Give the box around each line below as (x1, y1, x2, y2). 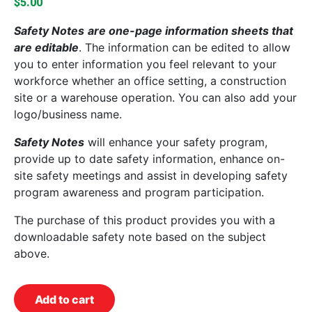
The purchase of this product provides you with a (14, 213, 275, 227)
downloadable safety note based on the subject (14, 230, 266, 244)
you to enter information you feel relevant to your (14, 57, 276, 71)
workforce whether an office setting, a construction (14, 74, 286, 88)
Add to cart (35, 292, 94, 306)
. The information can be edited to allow (79, 40, 290, 54)
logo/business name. (14, 107, 122, 121)
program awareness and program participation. (14, 185, 264, 199)
